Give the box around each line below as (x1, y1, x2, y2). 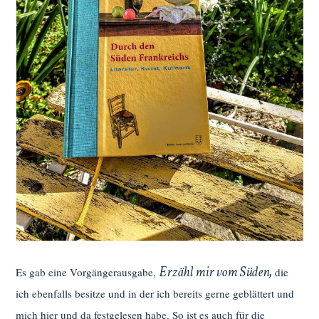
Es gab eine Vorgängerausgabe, (16, 265, 159, 280)
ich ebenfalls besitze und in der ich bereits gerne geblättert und (16, 286, 295, 301)
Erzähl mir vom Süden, (159, 263, 273, 282)
